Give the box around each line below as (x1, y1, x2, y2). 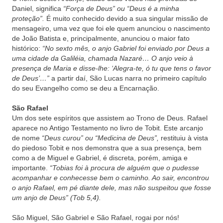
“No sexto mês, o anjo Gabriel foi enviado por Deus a (42, 44, 210, 52)
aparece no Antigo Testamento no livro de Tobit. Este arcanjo (12, 124, 203, 132)
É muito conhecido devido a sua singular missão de (44, 14, 208, 22)
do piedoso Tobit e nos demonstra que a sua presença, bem (12, 144, 202, 152)
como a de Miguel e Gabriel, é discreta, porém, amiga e (12, 154, 188, 162)
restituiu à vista (159, 134, 208, 142)
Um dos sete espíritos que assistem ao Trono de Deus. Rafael (12, 114, 208, 122)
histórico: (12, 44, 42, 52)
